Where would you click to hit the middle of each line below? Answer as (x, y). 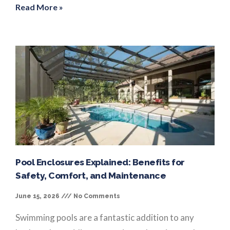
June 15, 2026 (38, 196)
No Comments (96, 196)
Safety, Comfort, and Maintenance (91, 175)
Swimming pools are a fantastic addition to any (105, 217)
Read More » (39, 7)
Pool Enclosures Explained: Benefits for (100, 162)
